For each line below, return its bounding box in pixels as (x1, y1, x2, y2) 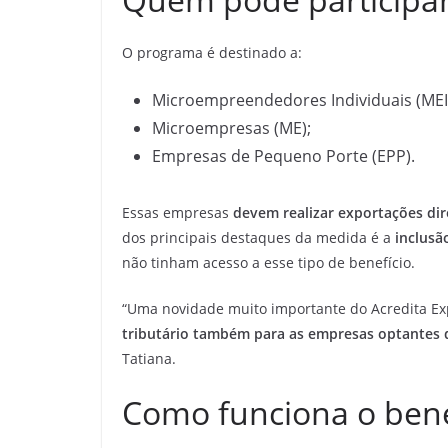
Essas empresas (122, 202, 233, 222)
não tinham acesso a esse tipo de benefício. (122, 252, 415, 272)
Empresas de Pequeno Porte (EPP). (152, 144, 415, 167)
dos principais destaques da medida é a (122, 227, 395, 247)
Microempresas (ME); (152, 116, 311, 139)
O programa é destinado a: (122, 42, 302, 62)
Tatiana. (122, 348, 176, 368)
